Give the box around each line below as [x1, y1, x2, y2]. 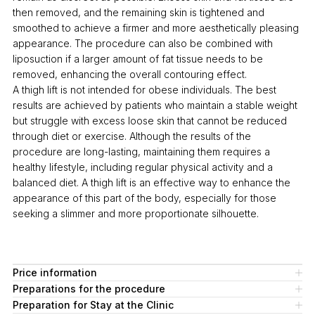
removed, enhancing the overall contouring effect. [12, 68, 247, 81]
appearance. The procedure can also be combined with [12, 37, 273, 50]
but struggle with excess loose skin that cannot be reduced [12, 115, 287, 127]
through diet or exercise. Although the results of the [12, 130, 251, 143]
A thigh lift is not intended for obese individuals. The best [12, 84, 276, 96]
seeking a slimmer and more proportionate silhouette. [12, 207, 259, 220]
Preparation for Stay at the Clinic [12, 299, 174, 311]
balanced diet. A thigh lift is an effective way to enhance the [12, 176, 290, 189]
